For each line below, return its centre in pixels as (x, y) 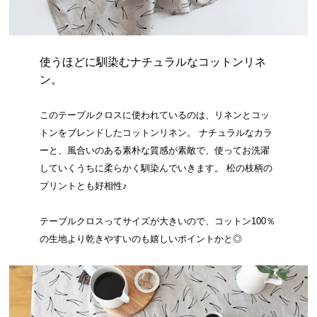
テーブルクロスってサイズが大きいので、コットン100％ (157, 221)
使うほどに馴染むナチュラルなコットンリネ (152, 62)
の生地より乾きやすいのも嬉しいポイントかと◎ (140, 239)
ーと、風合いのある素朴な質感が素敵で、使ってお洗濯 (154, 151)
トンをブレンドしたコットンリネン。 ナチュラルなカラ (156, 133)
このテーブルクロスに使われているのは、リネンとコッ (154, 115)
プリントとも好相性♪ (83, 186)
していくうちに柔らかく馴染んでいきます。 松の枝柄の (156, 168)
